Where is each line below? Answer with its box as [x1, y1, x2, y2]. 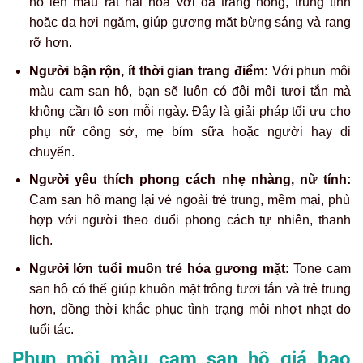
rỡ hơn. [28, 36, 72, 50]
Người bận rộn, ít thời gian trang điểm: [28, 63, 268, 78]
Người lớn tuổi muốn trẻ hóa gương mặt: [28, 261, 289, 275]
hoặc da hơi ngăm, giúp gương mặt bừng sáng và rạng [28, 15, 351, 30]
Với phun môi [267, 63, 352, 78]
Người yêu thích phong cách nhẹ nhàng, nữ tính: [28, 173, 351, 187]
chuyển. [28, 144, 75, 159]
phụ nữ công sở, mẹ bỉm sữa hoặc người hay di [28, 124, 351, 139]
